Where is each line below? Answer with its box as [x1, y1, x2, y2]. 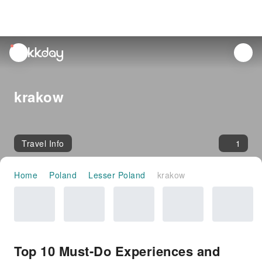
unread [10, 44, 38, 56]
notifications [10, 58, 58, 70]
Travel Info [22, 137, 64, 149]
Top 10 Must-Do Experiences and [14, 242, 220, 260]
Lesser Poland [88, 169, 146, 181]
